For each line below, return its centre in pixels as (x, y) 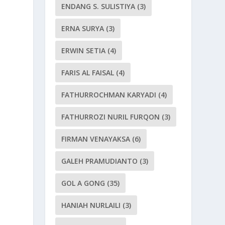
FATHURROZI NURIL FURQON (111, 117)
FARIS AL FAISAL (88, 73)
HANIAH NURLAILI (91, 205)
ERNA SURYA (83, 28)
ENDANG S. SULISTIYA (98, 6)
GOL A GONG (83, 183)
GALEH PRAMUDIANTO (100, 161)
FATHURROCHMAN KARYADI (109, 95)
